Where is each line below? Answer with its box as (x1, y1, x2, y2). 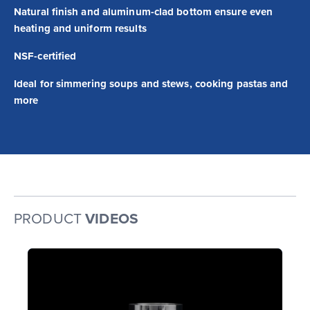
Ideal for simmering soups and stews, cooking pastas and (14, 77, 289, 90)
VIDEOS (85, 210, 138, 228)
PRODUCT (14, 210, 82, 228)
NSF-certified (14, 49, 77, 62)
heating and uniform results (14, 21, 147, 35)
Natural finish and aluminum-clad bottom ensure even (14, 5, 273, 18)
